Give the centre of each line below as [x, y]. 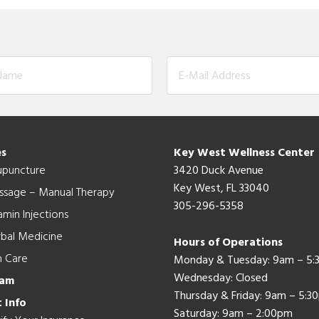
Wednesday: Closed [220, 278]
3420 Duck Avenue [218, 171]
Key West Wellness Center [244, 153]
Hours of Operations [228, 242]
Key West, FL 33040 [221, 188]
